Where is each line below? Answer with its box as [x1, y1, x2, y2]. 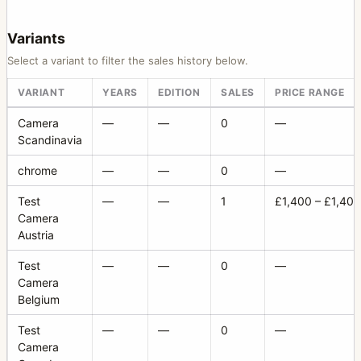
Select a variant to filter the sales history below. [7, 53, 248, 67]
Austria [18, 227, 54, 242]
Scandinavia [18, 132, 82, 147]
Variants [7, 29, 65, 47]
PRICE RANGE [275, 85, 345, 98]
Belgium [18, 292, 60, 306]
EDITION [158, 85, 201, 98]
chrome [18, 163, 57, 177]
